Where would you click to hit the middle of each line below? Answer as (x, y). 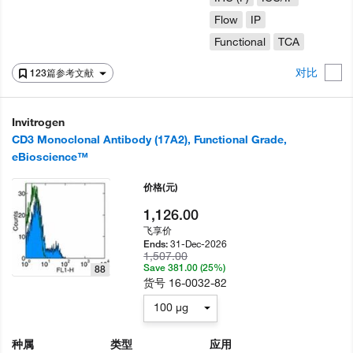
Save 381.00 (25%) (185, 268)
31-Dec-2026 (199, 243)
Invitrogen (38, 122)
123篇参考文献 (63, 73)
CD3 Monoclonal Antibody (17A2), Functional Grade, (149, 139)
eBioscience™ (50, 157)
